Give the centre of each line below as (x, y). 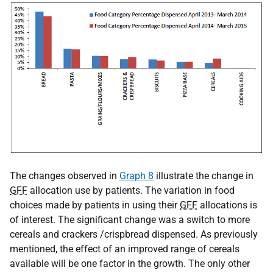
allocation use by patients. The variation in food (131, 190)
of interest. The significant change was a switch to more (130, 219)
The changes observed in (65, 175)
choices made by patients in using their (95, 205)
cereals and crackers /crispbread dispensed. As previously (134, 234)
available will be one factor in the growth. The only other (130, 263)
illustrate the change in (204, 175)
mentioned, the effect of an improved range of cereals (125, 249)
